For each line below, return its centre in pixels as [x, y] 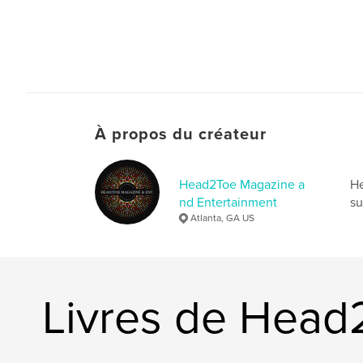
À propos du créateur [181, 134]
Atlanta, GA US [222, 218]
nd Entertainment [228, 202]
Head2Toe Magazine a [242, 184]
